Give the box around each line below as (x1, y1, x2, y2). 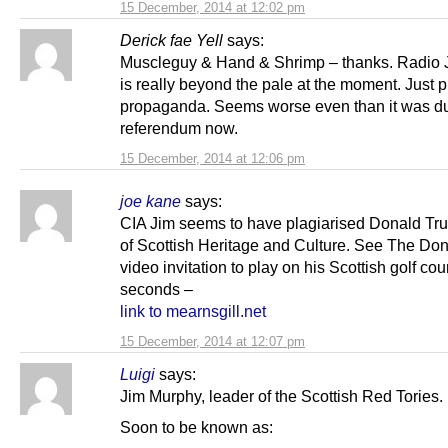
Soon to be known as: (120, 417, 273, 436)
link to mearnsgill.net (120, 301, 266, 320)
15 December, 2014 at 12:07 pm (120, 333, 305, 349)
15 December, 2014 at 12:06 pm (120, 150, 305, 166)
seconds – (120, 279, 193, 298)
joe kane (120, 191, 181, 210)
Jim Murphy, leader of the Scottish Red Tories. (120, 386, 443, 405)
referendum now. (120, 118, 238, 137)
